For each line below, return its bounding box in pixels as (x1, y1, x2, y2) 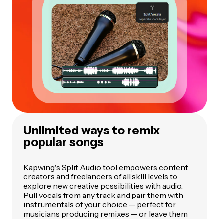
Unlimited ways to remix (23, 123, 160, 138)
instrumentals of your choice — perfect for (23, 199, 176, 210)
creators (23, 172, 55, 182)
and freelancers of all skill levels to (55, 172, 177, 182)
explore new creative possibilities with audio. (23, 181, 183, 191)
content (159, 162, 188, 173)
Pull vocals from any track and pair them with (23, 190, 183, 200)
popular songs (23, 135, 104, 150)
